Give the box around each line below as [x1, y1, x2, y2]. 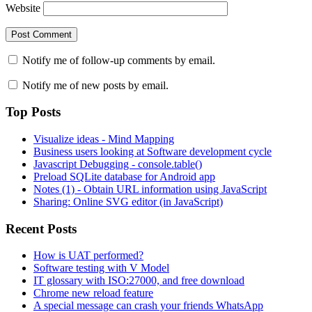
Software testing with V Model [33, 262, 169, 274]
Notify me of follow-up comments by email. [22, 54, 215, 66]
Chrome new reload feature [33, 287, 153, 299]
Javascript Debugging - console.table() [33, 158, 202, 170]
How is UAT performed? [33, 249, 143, 262]
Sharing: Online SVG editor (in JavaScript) [33, 196, 223, 208]
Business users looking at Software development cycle [33, 146, 272, 157]
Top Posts [6, 104, 61, 120]
